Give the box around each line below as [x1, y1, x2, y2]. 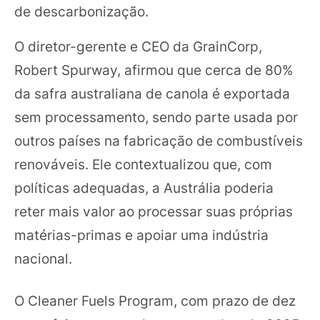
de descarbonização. [14, 2, 149, 20]
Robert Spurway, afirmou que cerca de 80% [14, 61, 293, 79]
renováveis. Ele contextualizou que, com [14, 155, 272, 173]
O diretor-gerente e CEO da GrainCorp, [14, 37, 262, 55]
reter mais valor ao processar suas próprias [14, 202, 293, 220]
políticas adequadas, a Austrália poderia [14, 179, 274, 196]
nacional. [14, 249, 72, 267]
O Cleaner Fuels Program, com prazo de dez [14, 292, 296, 309]
